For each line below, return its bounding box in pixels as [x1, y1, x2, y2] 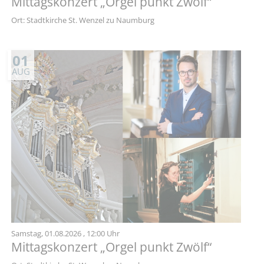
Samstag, [11, 228, 45, 239]
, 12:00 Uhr [82, 228, 120, 239]
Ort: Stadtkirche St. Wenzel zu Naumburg [11, 14, 154, 25]
